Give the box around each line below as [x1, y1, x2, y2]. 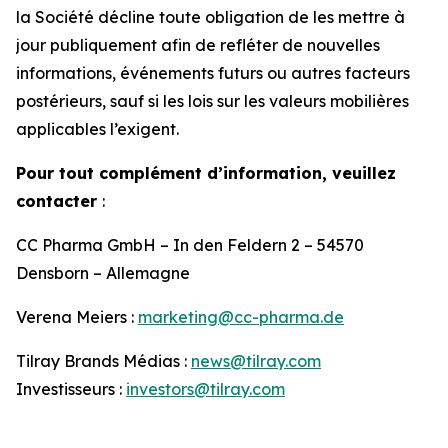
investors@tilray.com [126, 379, 285, 399]
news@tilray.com [191, 351, 321, 371]
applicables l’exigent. [16, 119, 179, 139]
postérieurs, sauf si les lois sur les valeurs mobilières [16, 91, 409, 111]
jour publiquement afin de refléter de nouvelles [16, 35, 380, 55]
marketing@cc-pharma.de [138, 307, 344, 327]
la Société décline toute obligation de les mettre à [16, 7, 405, 27]
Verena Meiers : [16, 307, 138, 327]
